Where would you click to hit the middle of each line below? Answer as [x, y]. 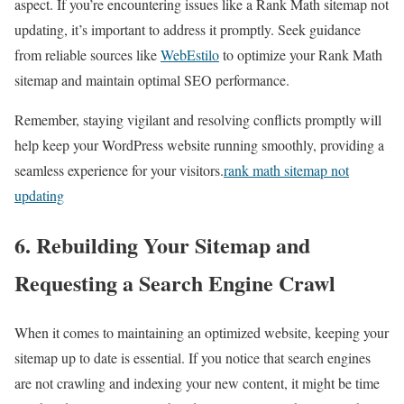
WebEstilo [190, 55]
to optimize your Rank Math [301, 55]
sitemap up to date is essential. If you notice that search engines [193, 357]
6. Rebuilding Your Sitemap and [162, 244]
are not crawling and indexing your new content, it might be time [197, 382]
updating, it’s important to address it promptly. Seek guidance [188, 30]
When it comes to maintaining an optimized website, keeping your [202, 332]
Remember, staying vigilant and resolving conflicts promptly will [198, 120]
